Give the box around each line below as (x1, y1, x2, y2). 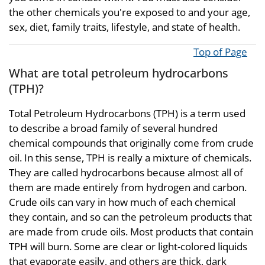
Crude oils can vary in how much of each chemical (9, 195, 235, 209)
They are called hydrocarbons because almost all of (9, 166, 243, 179)
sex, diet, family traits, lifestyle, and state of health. (9, 20, 240, 34)
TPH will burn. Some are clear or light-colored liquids (9, 240, 247, 253)
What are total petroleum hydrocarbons (9, 64, 228, 81)
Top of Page (193, 45, 247, 59)
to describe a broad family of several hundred (9, 121, 218, 135)
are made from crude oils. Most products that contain (9, 225, 253, 238)
